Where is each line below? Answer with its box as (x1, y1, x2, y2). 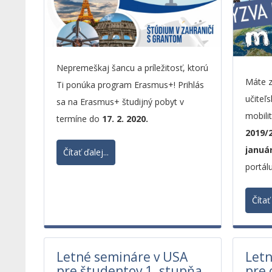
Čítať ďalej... (63, 146, 109, 158)
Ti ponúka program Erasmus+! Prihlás (56, 79, 204, 90)
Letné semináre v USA (56, 248, 188, 265)
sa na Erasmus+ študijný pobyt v (56, 96, 184, 107)
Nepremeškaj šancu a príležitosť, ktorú (56, 62, 208, 73)
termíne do (56, 113, 100, 124)
